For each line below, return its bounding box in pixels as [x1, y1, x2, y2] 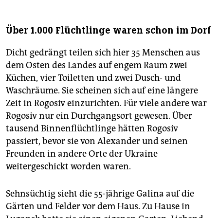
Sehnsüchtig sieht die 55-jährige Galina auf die [6, 188, 194, 199]
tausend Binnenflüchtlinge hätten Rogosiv [6, 123, 178, 134]
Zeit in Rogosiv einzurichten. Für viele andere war [6, 97, 207, 109]
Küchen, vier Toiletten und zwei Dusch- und [6, 72, 181, 83]
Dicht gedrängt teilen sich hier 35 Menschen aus [6, 47, 200, 58]
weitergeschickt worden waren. [6, 161, 131, 172]
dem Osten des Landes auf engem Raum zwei [6, 59, 187, 71]
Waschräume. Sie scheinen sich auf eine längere [6, 85, 198, 96]
